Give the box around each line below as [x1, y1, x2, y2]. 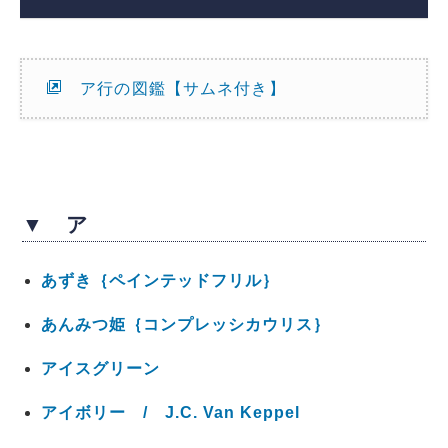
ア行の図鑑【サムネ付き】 [63, 79, 286, 97]
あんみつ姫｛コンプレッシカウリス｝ [40, 316, 330, 334]
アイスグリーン [40, 360, 160, 378]
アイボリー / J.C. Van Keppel [40, 404, 300, 422]
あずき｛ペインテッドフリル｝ [40, 272, 279, 290]
